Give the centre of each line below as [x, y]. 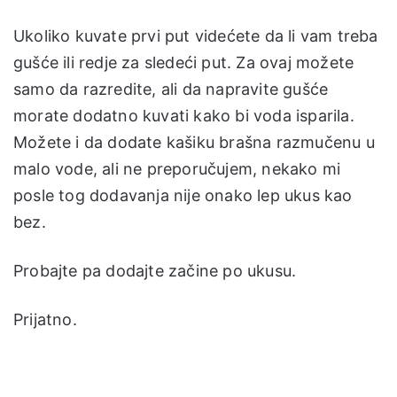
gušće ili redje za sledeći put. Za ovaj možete [184, 62]
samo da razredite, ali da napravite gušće [171, 89]
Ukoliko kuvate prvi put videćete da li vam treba [196, 35]
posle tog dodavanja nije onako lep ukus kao [183, 195]
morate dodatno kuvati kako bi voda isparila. [184, 115]
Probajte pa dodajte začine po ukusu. [155, 270]
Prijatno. [45, 319]
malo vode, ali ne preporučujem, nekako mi [177, 168]
